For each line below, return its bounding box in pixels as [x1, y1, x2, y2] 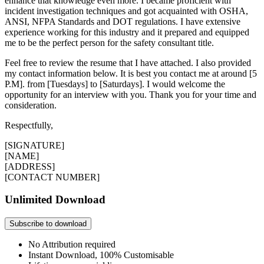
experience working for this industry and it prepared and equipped [5, 27, 249, 37]
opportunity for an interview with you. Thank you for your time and [5, 89, 256, 100]
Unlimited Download [5, 193, 105, 206]
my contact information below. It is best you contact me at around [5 [5, 68, 257, 78]
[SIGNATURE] [5, 140, 64, 150]
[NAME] [5, 150, 39, 161]
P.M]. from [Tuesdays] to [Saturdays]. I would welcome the [5, 78, 225, 89]
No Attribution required [28, 239, 115, 249]
